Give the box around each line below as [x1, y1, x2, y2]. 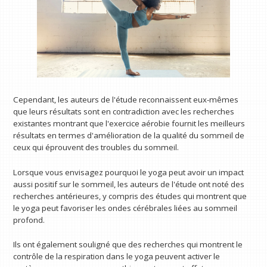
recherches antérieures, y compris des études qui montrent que [13, 190, 247, 201]
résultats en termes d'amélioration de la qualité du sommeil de [13, 129, 245, 141]
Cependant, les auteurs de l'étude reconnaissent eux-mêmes [13, 94, 239, 105]
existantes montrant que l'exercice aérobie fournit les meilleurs [13, 117, 246, 129]
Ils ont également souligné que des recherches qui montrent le [13, 239, 243, 250]
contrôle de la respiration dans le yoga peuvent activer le [13, 251, 221, 262]
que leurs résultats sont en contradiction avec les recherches [13, 105, 235, 117]
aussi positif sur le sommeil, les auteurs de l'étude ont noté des [13, 178, 245, 190]
